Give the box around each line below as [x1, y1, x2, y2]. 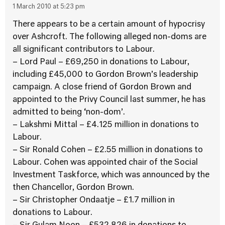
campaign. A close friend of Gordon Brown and [13, 83, 191, 91]
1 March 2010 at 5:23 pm [13, 4, 85, 10]
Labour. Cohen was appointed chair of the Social [13, 159, 198, 167]
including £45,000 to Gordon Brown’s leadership [13, 71, 198, 79]
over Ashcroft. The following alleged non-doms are [13, 33, 206, 41]
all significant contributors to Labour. [13, 46, 155, 54]
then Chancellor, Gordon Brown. [13, 184, 134, 192]
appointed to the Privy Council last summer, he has [13, 96, 205, 104]
